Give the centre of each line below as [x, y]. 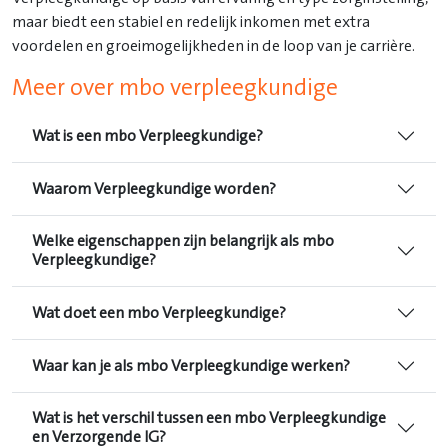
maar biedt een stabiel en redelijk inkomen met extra [191, 22]
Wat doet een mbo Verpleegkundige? [159, 312]
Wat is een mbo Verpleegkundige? [147, 135]
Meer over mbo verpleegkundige [175, 88]
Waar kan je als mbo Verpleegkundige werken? [191, 365]
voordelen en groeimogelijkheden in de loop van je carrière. [213, 46]
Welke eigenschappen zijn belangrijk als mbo [183, 241]
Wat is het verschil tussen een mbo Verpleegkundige [209, 418]
